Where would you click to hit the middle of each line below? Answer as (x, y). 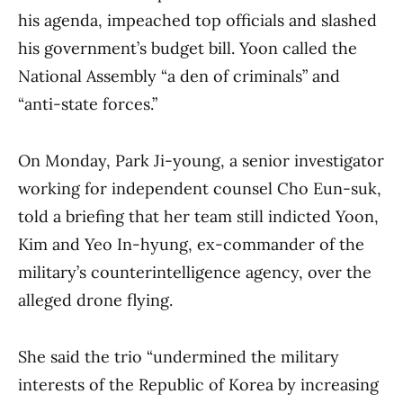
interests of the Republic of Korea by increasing (198, 385)
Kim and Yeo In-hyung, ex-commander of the (191, 244)
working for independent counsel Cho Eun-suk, (200, 188)
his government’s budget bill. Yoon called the (188, 48)
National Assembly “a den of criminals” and (179, 76)
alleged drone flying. (95, 300)
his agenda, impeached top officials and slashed (197, 20)
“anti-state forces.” (88, 104)
